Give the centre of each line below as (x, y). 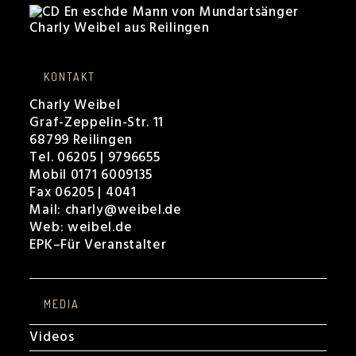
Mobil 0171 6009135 (91, 175)
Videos (52, 337)
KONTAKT (70, 77)
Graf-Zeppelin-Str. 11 (97, 123)
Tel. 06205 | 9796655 (95, 158)
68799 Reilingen (81, 140)
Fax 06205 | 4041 (83, 193)
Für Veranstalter (114, 245)
